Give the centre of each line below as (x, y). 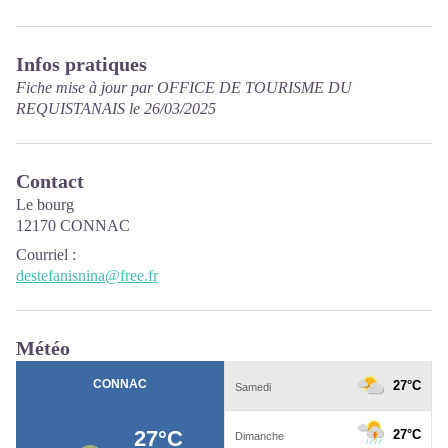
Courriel (42, 254)
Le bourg (45, 204)
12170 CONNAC (73, 225)
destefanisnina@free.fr (87, 275)
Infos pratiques (81, 63)
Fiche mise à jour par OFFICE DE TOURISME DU (184, 87)
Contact (50, 180)
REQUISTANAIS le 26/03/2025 (116, 108)
